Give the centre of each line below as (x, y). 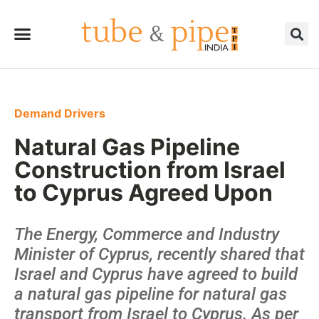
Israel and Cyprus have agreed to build (156, 274)
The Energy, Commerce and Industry (147, 234)
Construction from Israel (150, 169)
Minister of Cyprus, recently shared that (159, 254)
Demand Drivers (60, 113)
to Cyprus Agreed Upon (143, 192)
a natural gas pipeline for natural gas (151, 294)
